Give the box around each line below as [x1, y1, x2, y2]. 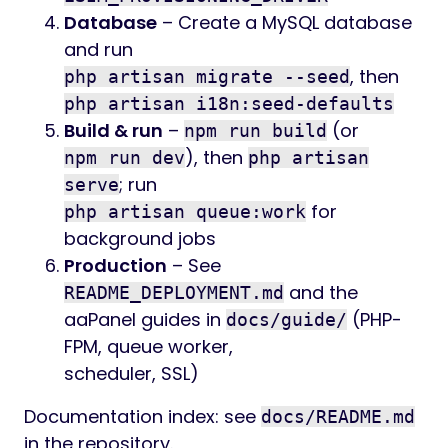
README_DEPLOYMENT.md [64, 282, 284, 303]
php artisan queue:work [64, 201, 306, 222]
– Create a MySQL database [157, 10, 412, 35]
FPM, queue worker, [64, 334, 233, 359]
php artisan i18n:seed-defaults [64, 93, 394, 114]
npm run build [184, 120, 327, 141]
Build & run [64, 118, 163, 143]
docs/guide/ [226, 309, 347, 330]
